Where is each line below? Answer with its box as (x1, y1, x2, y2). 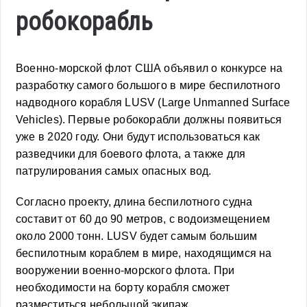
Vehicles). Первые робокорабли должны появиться (16, 114, 282, 126)
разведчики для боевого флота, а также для (16, 148, 246, 160)
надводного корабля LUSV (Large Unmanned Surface (16, 97, 291, 109)
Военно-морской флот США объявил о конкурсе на (16, 62, 283, 75)
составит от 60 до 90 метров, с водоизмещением (16, 213, 271, 225)
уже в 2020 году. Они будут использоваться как (16, 131, 260, 143)
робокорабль (16, 8, 153, 37)
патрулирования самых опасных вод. (16, 165, 212, 177)
